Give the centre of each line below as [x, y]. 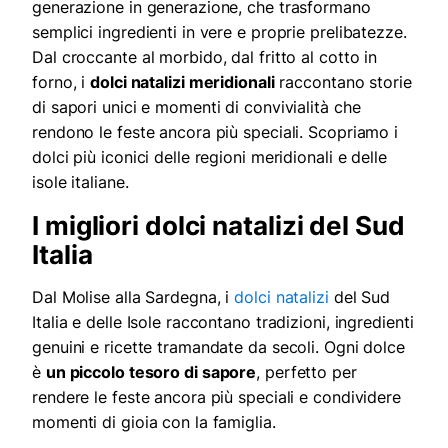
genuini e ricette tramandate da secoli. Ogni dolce [218, 347]
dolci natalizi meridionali [182, 82]
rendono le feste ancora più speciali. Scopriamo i [215, 132]
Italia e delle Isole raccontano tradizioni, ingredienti [223, 322]
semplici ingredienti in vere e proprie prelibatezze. [219, 32]
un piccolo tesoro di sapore [151, 372]
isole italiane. [80, 182]
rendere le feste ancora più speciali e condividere [216, 397]
